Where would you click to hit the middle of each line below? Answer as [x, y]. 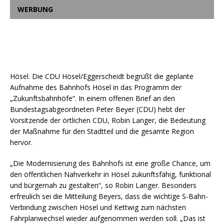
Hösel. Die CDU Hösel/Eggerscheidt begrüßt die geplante [102, 76]
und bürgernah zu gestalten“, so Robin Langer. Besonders [103, 185]
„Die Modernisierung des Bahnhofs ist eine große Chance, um [110, 163]
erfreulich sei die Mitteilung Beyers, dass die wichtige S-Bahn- [109, 196]
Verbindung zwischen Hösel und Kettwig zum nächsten [98, 207]
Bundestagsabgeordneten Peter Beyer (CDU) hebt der [97, 109]
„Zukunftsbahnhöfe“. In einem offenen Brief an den [92, 98]
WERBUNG [35, 9]
